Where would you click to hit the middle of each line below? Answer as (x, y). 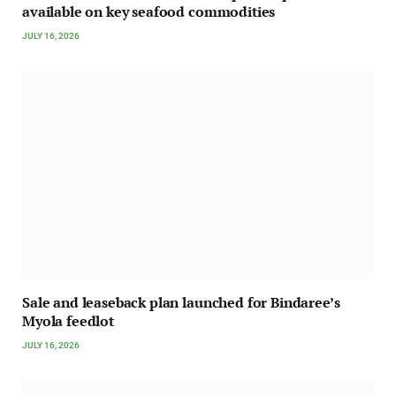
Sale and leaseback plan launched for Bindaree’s (181, 303)
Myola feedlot (68, 321)
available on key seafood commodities (149, 12)
